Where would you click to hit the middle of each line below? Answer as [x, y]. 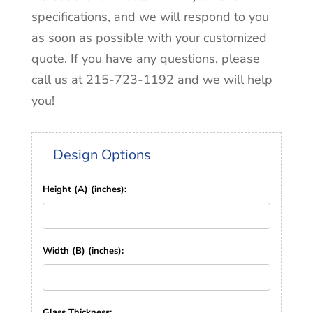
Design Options [102, 154]
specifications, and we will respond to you [150, 16]
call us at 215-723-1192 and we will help [152, 79]
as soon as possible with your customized [149, 37]
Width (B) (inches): [83, 250]
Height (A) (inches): [84, 189]
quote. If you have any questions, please [145, 58]
